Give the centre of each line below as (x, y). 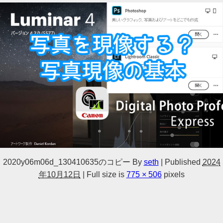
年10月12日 (59, 174)
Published (182, 162)
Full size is (105, 174)
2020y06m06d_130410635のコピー (66, 162)
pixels (173, 174)
